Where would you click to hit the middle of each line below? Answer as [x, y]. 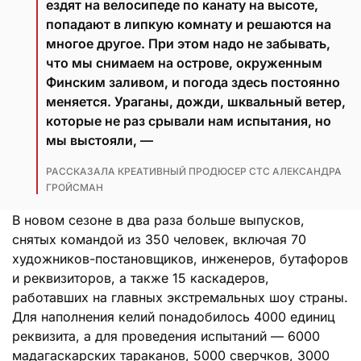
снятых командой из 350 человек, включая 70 [159, 239]
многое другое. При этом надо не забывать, [188, 43]
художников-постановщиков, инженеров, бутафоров [180, 258]
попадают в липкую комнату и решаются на [189, 24]
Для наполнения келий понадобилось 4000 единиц [174, 316]
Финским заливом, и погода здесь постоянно [193, 82]
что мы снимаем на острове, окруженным [184, 62]
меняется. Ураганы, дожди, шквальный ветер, [196, 101]
